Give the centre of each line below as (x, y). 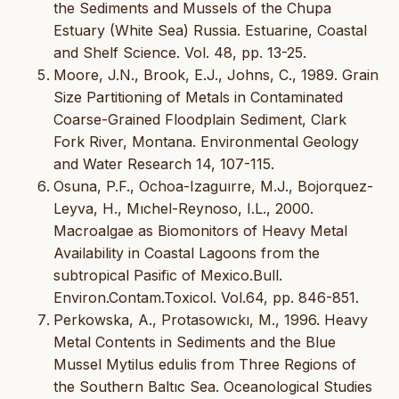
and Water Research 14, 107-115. (164, 164)
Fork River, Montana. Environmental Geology (206, 142)
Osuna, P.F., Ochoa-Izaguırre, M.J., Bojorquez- (213, 187)
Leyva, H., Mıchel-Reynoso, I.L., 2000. (183, 209)
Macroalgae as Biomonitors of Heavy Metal (200, 231)
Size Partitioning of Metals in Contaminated (198, 98)
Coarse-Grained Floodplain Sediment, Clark (200, 120)
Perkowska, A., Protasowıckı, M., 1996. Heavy (211, 320)
